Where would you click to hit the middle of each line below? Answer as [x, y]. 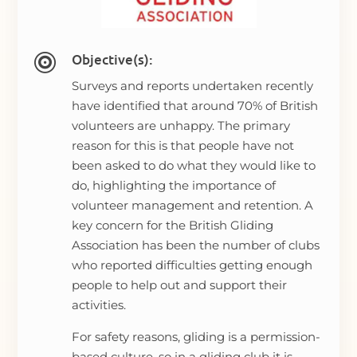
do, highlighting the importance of [173, 186]
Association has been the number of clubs [195, 245]
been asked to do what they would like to [193, 166]
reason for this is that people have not [182, 146]
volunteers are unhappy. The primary [180, 126]
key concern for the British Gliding [172, 226]
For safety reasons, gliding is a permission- [196, 337]
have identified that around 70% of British [194, 106]
